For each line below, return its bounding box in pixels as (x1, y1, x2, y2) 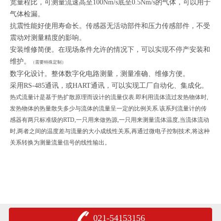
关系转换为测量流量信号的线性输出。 (10, 139, 110, 146)
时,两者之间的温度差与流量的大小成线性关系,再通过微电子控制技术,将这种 (10, 127, 210, 135)
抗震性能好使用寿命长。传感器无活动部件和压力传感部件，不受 (10, 22, 210, 30)
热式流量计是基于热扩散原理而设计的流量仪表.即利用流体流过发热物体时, (10, 93, 208, 101)
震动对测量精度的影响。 (10, 34, 86, 41)
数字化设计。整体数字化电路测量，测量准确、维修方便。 (10, 70, 189, 77)
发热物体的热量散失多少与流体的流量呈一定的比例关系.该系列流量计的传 (10, 105, 207, 112)
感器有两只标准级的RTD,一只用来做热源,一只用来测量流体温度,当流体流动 (10, 116, 209, 123)
